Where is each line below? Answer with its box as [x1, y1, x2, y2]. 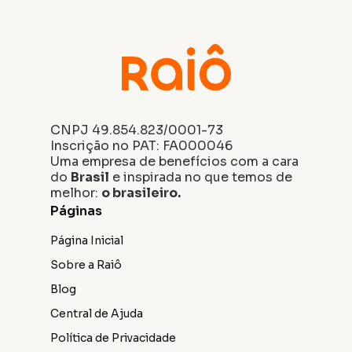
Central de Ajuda [50, 306, 143, 321]
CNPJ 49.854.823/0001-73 [50, 122, 223, 139]
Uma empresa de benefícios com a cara [50, 153, 299, 170]
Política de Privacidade [50, 331, 176, 346]
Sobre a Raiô [50, 258, 122, 273]
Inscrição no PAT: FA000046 [50, 137, 233, 155]
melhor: [50, 185, 101, 202]
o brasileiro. [101, 185, 181, 202]
